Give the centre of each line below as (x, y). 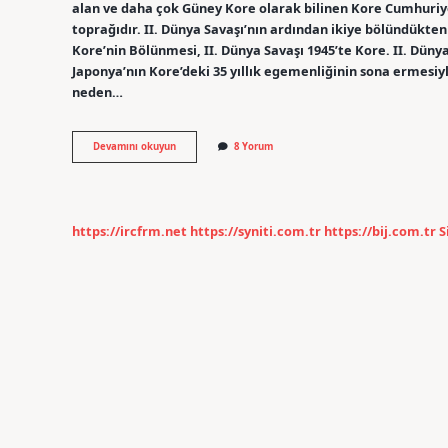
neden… (97, 91)
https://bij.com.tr (380, 230)
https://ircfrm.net (129, 230)
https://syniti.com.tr (255, 230)
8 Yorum (253, 147)
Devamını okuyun (134, 147)
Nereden (196, 174)
